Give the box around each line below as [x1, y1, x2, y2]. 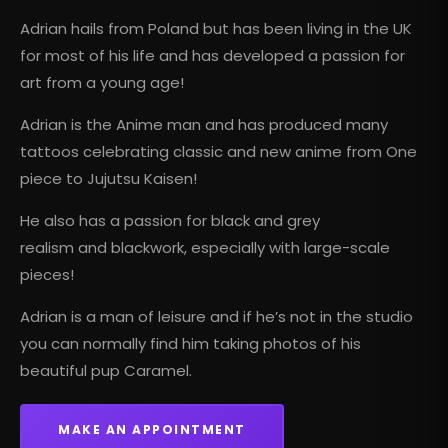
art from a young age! [20, 72, 184, 94]
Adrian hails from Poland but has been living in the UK [20, 18, 412, 40]
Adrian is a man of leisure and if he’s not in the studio [20, 306, 413, 328]
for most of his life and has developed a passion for [20, 45, 405, 67]
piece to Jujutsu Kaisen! [20, 168, 197, 190]
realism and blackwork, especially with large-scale [20, 237, 390, 259]
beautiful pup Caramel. [20, 360, 192, 382]
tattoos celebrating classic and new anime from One [20, 141, 417, 163]
